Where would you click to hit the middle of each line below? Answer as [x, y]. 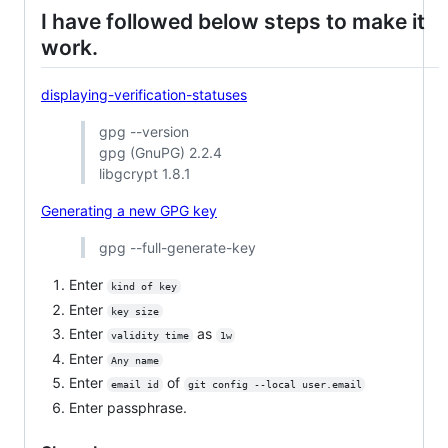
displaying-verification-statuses [144, 95]
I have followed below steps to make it [233, 21]
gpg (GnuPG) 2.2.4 [160, 153]
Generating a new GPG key [129, 211]
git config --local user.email [274, 385]
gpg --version [143, 132]
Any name [134, 360]
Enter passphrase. [128, 407]
